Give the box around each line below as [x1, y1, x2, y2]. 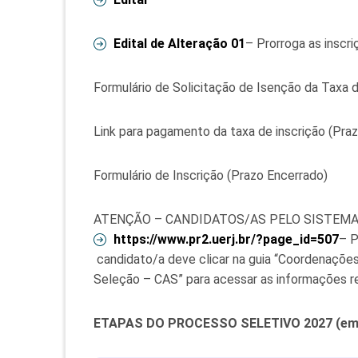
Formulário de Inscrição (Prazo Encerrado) [93, 168, 328, 183]
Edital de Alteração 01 [113, 36, 245, 51]
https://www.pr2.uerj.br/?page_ [113, 232, 300, 247]
